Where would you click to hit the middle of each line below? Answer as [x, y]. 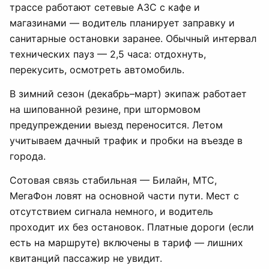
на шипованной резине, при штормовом [105, 109]
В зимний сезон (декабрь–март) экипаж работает [128, 94]
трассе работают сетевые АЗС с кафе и [105, 7]
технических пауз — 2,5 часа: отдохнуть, [108, 54]
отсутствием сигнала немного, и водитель [111, 211]
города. [28, 156]
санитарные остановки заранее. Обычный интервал [133, 38]
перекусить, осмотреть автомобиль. [97, 70]
